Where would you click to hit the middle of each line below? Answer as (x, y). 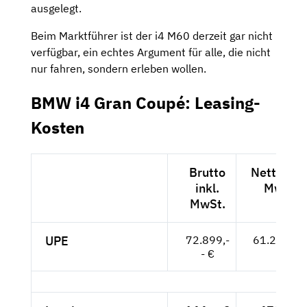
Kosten (58, 127)
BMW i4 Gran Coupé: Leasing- (146, 102)
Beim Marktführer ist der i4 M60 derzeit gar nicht (152, 35)
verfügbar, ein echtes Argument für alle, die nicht (151, 52)
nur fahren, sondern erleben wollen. (119, 68)
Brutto (207, 172)
